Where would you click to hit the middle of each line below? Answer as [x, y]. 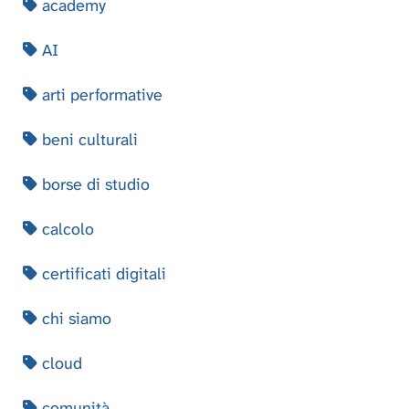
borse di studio [94, 184]
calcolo [66, 229]
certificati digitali [102, 273]
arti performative [100, 94]
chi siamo [74, 318]
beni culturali [88, 139]
